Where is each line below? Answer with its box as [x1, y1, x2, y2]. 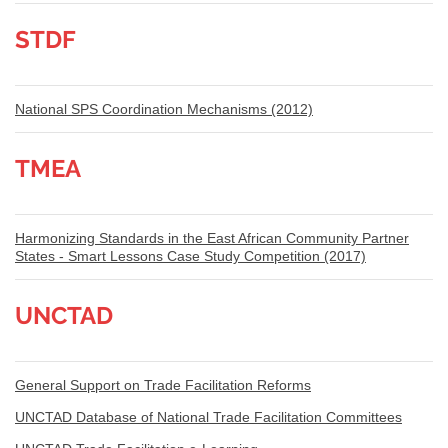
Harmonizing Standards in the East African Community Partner [15, 229, 409, 246]
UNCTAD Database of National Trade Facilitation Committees [15, 408, 402, 425]
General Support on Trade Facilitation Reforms [15, 376, 311, 393]
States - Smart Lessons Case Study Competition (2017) [15, 247, 366, 264]
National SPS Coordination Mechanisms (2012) [15, 100, 313, 117]
